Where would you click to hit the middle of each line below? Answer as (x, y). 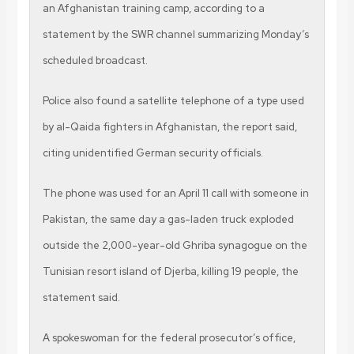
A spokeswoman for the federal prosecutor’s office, (169, 337)
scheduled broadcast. (95, 60)
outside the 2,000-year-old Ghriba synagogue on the (175, 245)
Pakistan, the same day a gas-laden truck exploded (168, 219)
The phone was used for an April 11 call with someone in (175, 193)
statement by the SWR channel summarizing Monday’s (175, 34)
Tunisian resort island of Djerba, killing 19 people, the (170, 271)
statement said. (81, 297)
